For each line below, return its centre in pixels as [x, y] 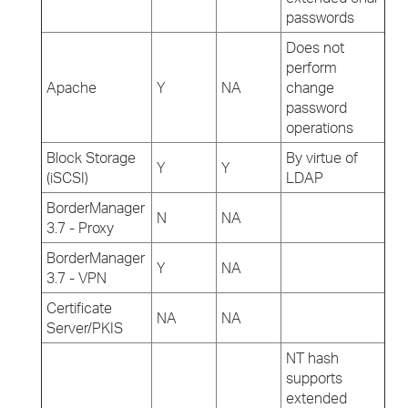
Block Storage [91, 158]
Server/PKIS [85, 328]
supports [314, 378]
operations [320, 127]
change [310, 87]
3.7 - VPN [76, 278]
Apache [71, 87]
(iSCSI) [67, 178]
